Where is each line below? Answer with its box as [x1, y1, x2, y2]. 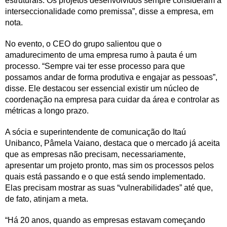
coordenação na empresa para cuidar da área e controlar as [5, 95, 219, 104]
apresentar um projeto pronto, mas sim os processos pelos [5, 161, 214, 170]
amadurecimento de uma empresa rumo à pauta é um [5, 50, 197, 59]
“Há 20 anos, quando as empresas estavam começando [5, 215, 205, 224]
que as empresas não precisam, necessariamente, [5, 149, 185, 159]
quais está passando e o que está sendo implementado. [5, 172, 205, 181]
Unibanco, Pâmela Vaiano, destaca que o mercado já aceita [5, 138, 220, 147]
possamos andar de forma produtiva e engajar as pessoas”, [5, 72, 217, 82]
